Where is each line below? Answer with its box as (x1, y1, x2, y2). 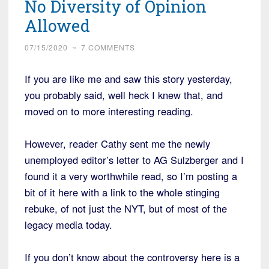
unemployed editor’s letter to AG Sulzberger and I (25, 153, 244, 168)
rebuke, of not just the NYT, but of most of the (25, 201, 227, 216)
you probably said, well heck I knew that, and (25, 88, 223, 103)
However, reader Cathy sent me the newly (25, 136, 210, 151)
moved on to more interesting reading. (25, 104, 193, 119)
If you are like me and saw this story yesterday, (25, 71, 232, 86)
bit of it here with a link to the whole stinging (25, 185, 220, 200)
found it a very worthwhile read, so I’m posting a (25, 169, 237, 184)
